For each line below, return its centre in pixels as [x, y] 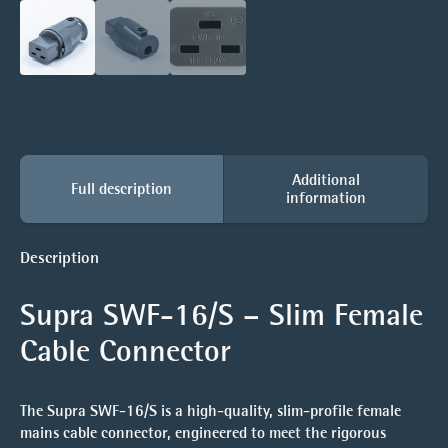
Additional [326, 179]
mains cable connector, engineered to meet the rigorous [203, 432]
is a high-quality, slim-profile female [279, 410]
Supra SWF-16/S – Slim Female [221, 315]
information [326, 197]
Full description [122, 188]
